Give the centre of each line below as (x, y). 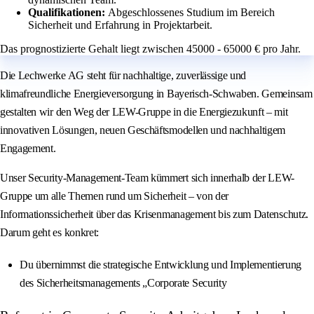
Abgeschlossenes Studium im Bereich (191, 13)
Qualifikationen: (68, 13)
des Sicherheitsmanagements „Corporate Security (123, 283)
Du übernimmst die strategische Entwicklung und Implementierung (161, 265)
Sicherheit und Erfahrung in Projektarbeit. (120, 25)
